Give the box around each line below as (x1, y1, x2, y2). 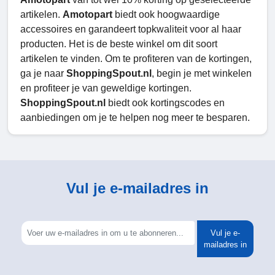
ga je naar (20, 68, 66, 79)
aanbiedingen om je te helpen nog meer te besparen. (20, 112, 250, 123)
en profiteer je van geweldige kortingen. (20, 83, 192, 94)
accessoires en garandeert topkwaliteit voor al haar (20, 24, 241, 35)
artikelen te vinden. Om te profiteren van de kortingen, (20, 53, 252, 64)
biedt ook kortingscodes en (108, 98, 225, 109)
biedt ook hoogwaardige (115, 9, 220, 20)
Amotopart (63, 9, 115, 20)
